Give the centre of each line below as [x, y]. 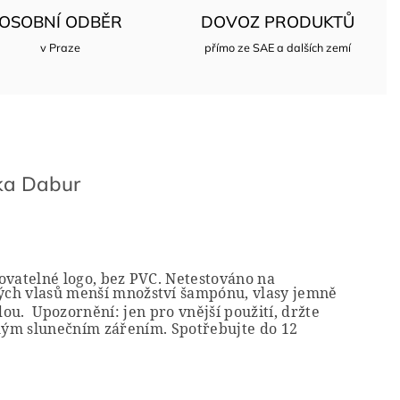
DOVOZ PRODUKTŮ [278, 22]
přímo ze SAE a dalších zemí [278, 47]
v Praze [61, 47]
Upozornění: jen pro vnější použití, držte [174, 311]
